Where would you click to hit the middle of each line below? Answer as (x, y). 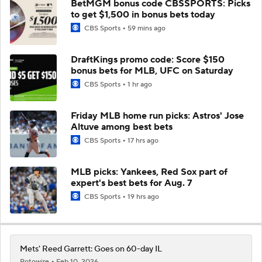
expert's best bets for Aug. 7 (132, 183)
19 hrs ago (143, 196)
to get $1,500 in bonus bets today (143, 14)
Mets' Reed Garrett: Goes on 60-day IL (91, 249)
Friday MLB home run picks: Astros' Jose (157, 116)
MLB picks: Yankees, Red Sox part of (149, 172)
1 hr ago (140, 84)
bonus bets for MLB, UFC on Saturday (152, 70)
